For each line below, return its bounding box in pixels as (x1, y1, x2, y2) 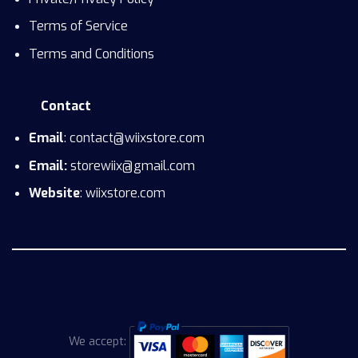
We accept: (69, 333, 126, 349)
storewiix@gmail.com (70, 157, 195, 174)
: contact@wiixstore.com (63, 129, 205, 147)
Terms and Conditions (28, 45, 154, 62)
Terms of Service (28, 18, 128, 35)
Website (28, 185, 80, 202)
